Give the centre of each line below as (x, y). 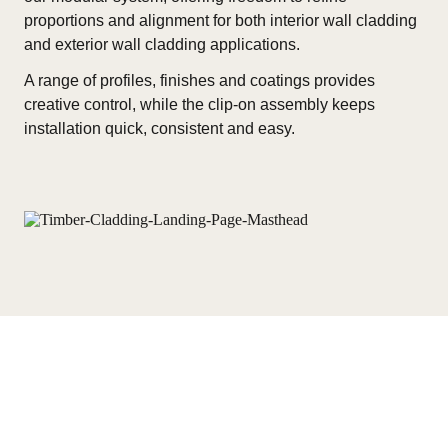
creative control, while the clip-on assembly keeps (199, 104)
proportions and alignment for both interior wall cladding (220, 20)
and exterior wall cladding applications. (162, 44)
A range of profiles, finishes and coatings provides (199, 80)
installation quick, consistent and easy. (159, 128)
